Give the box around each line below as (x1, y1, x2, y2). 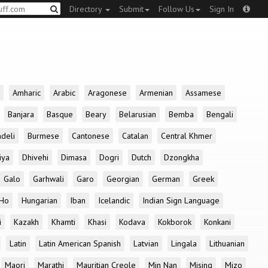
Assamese (185, 87, 221, 98)
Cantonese (72, 130, 109, 141)
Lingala (171, 238, 197, 249)
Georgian (106, 173, 139, 184)
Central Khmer (161, 130, 212, 141)
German (152, 173, 180, 184)
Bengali (206, 109, 233, 120)
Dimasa (61, 152, 87, 163)
